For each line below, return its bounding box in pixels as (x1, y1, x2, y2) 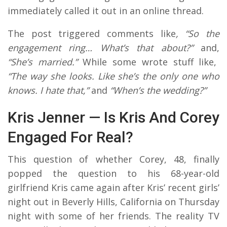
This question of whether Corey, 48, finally (8, 153, 219, 165)
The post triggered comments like (8, 27, 176, 40)
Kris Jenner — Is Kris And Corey (8, 108, 219, 126)
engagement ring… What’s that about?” (8, 41, 193, 54)
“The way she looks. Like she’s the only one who (8, 69, 219, 82)
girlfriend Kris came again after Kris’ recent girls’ (8, 181, 219, 194)
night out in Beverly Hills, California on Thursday (8, 195, 219, 208)
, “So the (175, 27, 220, 40)
